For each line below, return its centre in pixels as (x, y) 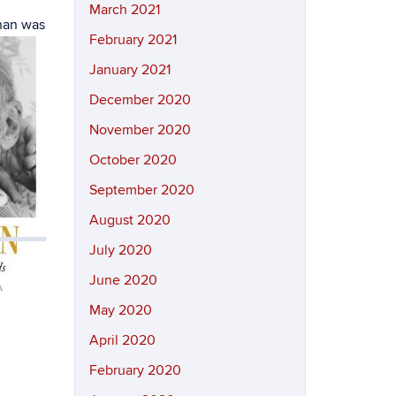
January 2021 (129, 70)
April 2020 (122, 340)
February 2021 (133, 40)
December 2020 (140, 100)
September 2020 (141, 190)
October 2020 (133, 160)
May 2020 (120, 310)
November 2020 (140, 130)
